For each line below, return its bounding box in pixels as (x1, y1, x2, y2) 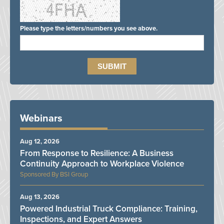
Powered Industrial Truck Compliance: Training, (20, 203, 197, 214)
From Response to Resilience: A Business (20, 148, 173, 159)
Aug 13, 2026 (20, 193, 59, 201)
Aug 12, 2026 (20, 137, 59, 146)
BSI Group (60, 170, 88, 179)
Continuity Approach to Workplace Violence (20, 158, 184, 169)
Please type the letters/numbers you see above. (20, 24, 157, 33)
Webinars (20, 112, 62, 125)
